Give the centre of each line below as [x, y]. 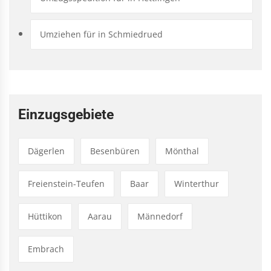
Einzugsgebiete [66, 114]
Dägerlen [46, 151]
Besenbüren [115, 151]
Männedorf [160, 216]
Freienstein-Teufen [66, 183]
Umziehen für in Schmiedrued [101, 34]
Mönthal [182, 151]
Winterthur [197, 183]
